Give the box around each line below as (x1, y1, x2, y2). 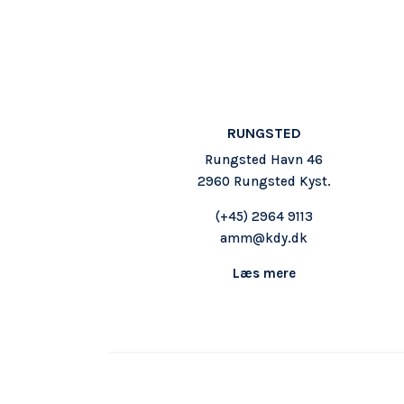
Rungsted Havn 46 (205, 151, 324, 168)
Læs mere (232, 264, 296, 281)
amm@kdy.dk (220, 229, 308, 246)
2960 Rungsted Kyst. (197, 172, 331, 189)
